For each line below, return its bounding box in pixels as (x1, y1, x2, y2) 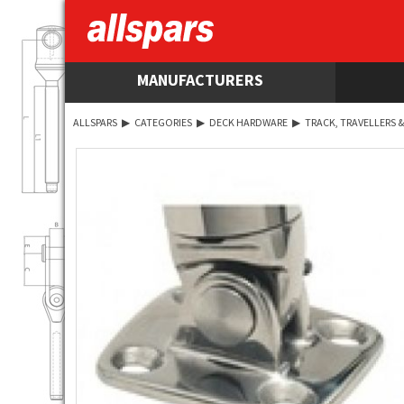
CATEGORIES (134, 115, 192, 129)
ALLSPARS (73, 115, 117, 129)
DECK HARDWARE (209, 115, 288, 129)
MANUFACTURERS (137, 69, 263, 90)
